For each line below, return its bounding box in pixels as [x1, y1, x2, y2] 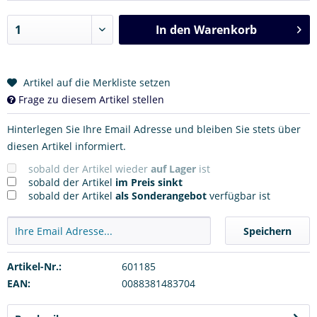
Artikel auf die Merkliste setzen [23, 75, 171, 89]
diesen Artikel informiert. [7, 139, 126, 153]
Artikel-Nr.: [7, 259, 62, 273]
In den [155, 21, 191, 38]
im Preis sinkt [115, 175, 183, 189]
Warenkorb [193, 21, 257, 38]
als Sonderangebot [115, 188, 207, 202]
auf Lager [151, 161, 196, 175]
